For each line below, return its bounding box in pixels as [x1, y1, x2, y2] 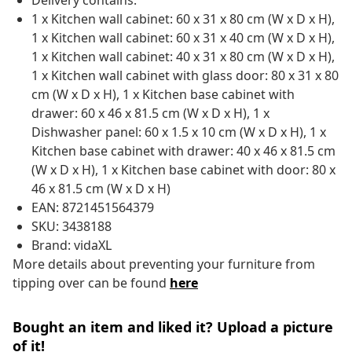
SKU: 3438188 [31, 218, 112, 236]
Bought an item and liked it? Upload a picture [13, 317, 333, 337]
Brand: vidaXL [31, 236, 112, 255]
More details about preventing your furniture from [13, 255, 315, 273]
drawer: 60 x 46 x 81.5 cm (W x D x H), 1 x [31, 104, 269, 123]
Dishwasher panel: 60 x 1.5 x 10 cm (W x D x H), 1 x [31, 123, 326, 141]
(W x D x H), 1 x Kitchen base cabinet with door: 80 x [31, 161, 335, 179]
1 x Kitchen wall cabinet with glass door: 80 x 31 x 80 [31, 67, 339, 85]
